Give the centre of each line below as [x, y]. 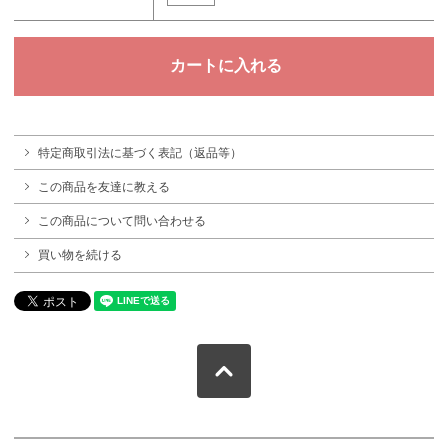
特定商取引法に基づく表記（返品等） [140, 152]
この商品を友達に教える [104, 186]
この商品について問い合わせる [122, 220]
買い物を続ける [80, 255]
